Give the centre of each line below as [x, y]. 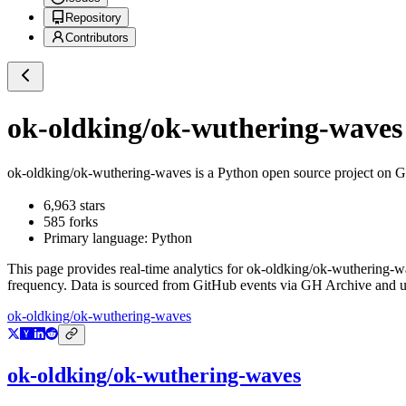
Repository [93, 18]
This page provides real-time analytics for [127, 269]
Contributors [97, 38]
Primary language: [97, 238]
